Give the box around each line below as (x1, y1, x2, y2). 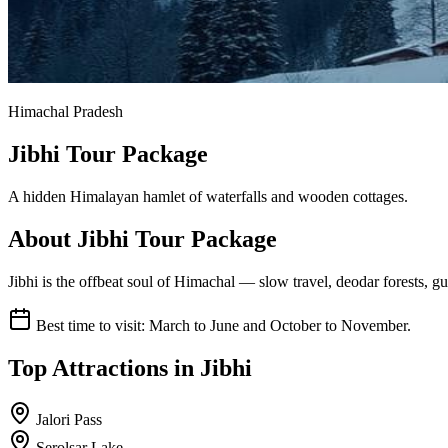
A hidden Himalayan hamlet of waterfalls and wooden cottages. (8, 187, 408, 205)
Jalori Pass (36, 411, 102, 429)
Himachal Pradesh (8, 103, 123, 120)
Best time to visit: (36, 316, 145, 334)
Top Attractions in (8, 354, 200, 381)
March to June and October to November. (149, 316, 411, 334)
